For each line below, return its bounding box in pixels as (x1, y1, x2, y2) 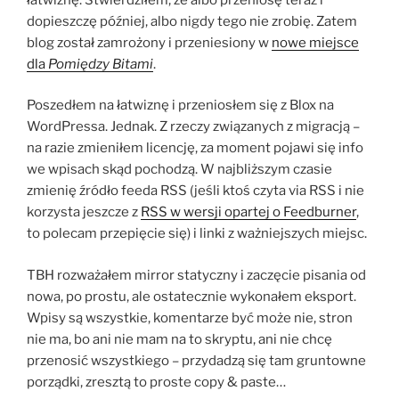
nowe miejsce (272, 34, 359, 51)
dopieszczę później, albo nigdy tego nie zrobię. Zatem (27, 12, 357, 29)
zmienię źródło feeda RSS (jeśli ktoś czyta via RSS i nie (27, 183, 364, 199)
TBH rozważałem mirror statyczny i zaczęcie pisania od (27, 266, 366, 283)
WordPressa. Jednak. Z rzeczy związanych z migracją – (27, 118, 360, 135)
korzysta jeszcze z (27, 204, 141, 221)
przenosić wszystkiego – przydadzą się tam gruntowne (27, 352, 366, 369)
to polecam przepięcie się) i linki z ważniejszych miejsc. (27, 225, 367, 242)
